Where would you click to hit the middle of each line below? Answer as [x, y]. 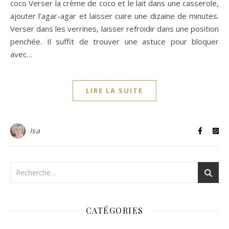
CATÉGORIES [114, 211]
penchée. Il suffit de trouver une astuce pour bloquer [114, 42]
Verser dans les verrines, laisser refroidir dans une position [114, 29]
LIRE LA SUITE [114, 91]
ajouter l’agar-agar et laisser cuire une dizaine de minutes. [114, 16]
